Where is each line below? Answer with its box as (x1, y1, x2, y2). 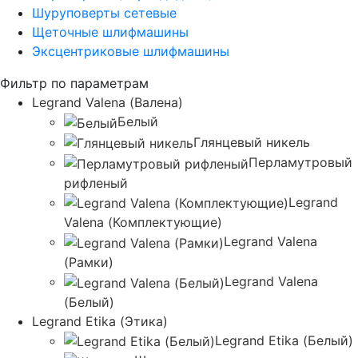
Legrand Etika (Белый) (215, 332, 353, 348)
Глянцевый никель (193, 133, 310, 150)
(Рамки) (64, 254, 113, 271)
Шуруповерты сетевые (32, 4, 177, 21)
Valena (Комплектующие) (64, 214, 222, 231)
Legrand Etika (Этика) (32, 312, 168, 329)
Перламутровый (249, 154, 352, 171)
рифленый (64, 174, 128, 191)
